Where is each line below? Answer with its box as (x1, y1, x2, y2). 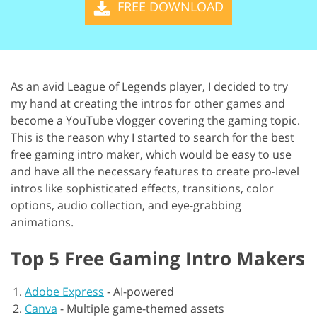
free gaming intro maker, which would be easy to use (11, 146, 292, 162)
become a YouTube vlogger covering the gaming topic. (11, 112, 300, 128)
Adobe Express (25, 283, 104, 299)
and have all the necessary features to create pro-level (11, 163, 299, 179)
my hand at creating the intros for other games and (11, 95, 285, 111)
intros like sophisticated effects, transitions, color (11, 180, 274, 196)
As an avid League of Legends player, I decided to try (11, 78, 288, 94)
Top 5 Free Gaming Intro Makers (11, 245, 305, 271)
